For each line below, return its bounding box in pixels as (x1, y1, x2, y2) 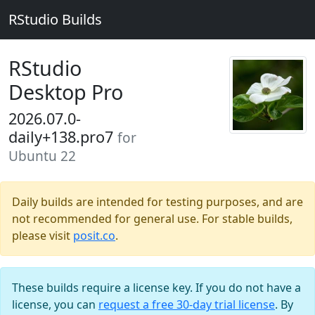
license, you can (12, 297, 98, 312)
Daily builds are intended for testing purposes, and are (12, 194, 303, 210)
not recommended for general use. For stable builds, (12, 211, 292, 226)
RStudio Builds (8, 10, 102, 29)
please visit (12, 228, 73, 243)
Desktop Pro (8, 78, 123, 105)
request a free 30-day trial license (98, 297, 275, 312)
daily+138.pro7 (8, 127, 117, 147)
